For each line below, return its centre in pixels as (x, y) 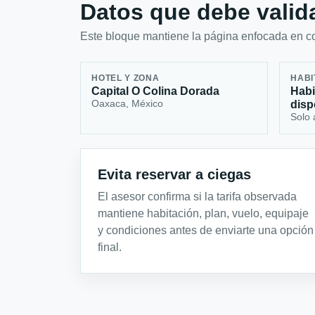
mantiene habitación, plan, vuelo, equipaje (203, 213)
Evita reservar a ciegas (174, 174)
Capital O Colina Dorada (156, 91)
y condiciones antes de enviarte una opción (206, 230)
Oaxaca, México (128, 104)
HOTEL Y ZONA (126, 78)
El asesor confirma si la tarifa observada (197, 196)
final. (110, 247)
